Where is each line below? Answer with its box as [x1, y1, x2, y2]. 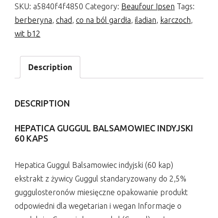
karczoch [160, 15, 191, 24]
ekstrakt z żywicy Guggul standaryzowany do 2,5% [15, 174, 186, 183]
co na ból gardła [76, 15, 131, 24]
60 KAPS [15, 133, 48, 143]
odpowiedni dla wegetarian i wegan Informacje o [15, 201, 182, 210]
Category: [85, 1, 121, 11]
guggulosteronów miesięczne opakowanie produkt [15, 187, 188, 197]
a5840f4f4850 [33, 1, 83, 11]
